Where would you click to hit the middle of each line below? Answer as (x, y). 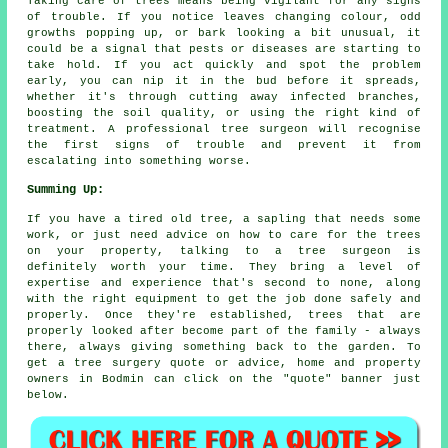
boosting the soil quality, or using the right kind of (224, 112)
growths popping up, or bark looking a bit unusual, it (224, 32)
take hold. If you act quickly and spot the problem (224, 64)
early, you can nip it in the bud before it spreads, (224, 80)
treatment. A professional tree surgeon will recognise (224, 128)
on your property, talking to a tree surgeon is (224, 250)
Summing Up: (66, 189)
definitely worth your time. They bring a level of (224, 266)
